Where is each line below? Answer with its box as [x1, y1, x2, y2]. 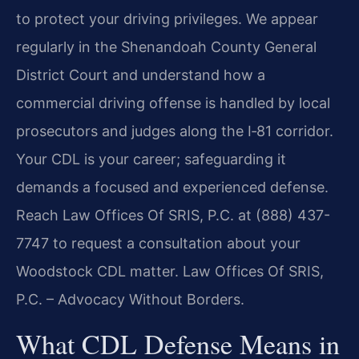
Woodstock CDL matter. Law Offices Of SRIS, [16, 263, 324, 280]
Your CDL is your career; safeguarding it [16, 151, 286, 168]
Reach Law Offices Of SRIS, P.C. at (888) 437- [16, 207, 330, 224]
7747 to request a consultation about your [16, 235, 301, 252]
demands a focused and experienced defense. [16, 179, 329, 196]
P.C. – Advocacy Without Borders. [16, 291, 244, 309]
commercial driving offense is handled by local [16, 95, 330, 112]
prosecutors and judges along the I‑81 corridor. [16, 123, 333, 140]
